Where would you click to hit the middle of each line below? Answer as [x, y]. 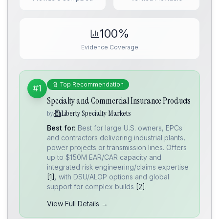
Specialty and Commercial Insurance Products [119, 101]
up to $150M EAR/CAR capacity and [104, 157]
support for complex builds [91, 186]
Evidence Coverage [109, 47]
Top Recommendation [92, 84]
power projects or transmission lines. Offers [117, 147]
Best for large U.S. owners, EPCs [130, 128]
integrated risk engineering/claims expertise [118, 167]
